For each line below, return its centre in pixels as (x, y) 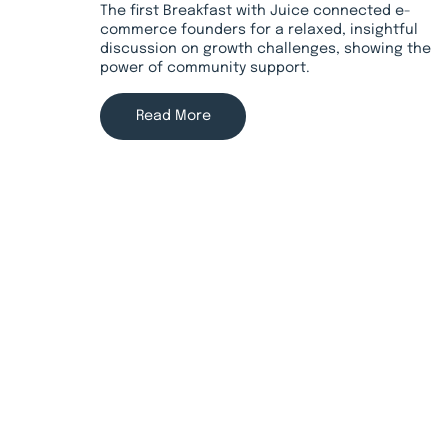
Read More (173, 115)
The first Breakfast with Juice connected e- (256, 11)
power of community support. (205, 68)
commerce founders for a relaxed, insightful (259, 30)
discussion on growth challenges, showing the (266, 49)
